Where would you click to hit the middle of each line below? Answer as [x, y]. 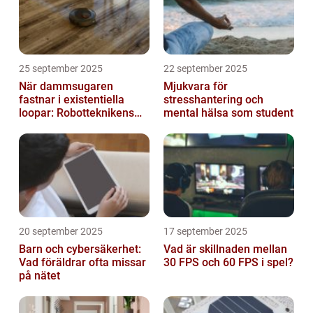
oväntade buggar [61, 126]
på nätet [39, 276]
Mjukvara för [196, 86]
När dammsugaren [66, 86]
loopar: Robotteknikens [77, 113]
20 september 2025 [61, 231]
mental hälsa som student [228, 113]
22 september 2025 [205, 68]
